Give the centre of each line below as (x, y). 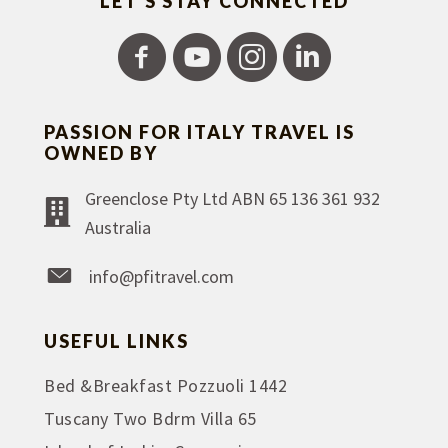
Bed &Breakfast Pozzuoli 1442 (165, 385)
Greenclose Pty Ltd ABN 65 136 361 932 (232, 198)
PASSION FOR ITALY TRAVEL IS (199, 132)
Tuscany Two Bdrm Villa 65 (150, 418)
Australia (118, 227)
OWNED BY (101, 153)
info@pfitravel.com (161, 276)
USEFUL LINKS (116, 341)
